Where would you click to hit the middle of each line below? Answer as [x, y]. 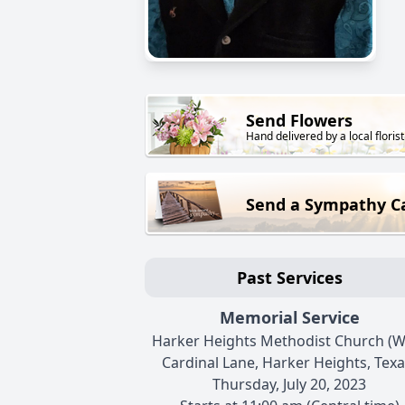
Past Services [289, 278]
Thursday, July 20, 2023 [289, 385]
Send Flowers [299, 121]
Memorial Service [289, 318]
